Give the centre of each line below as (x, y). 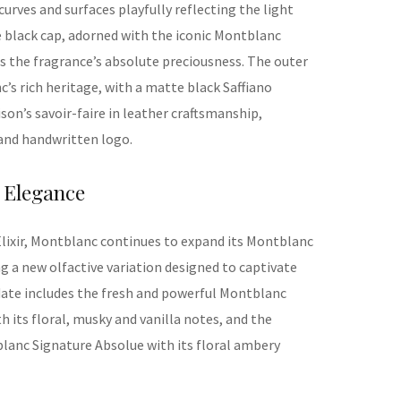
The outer (277, 61)
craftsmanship (215, 113)
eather (149, 113)
